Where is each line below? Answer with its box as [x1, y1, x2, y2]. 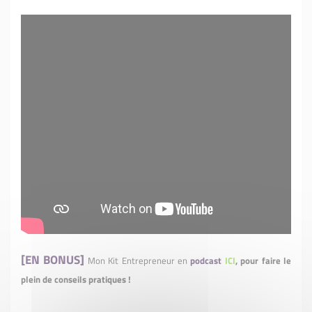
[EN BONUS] [21, 250, 85, 270]
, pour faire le [235, 253, 292, 268]
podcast [190, 253, 222, 268]
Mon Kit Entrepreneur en [87, 253, 191, 268]
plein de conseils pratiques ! [21, 272, 131, 287]
